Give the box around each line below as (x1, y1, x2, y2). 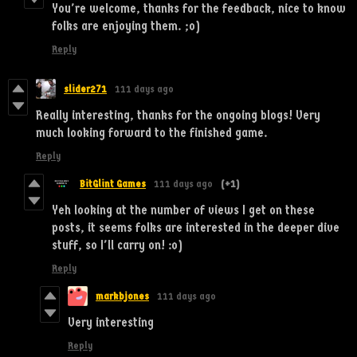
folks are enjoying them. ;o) (52, 18, 200, 33)
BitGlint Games (80, 177, 146, 190)
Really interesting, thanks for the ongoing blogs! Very (36, 107, 320, 123)
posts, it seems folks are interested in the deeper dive (52, 219, 339, 235)
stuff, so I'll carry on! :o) (52, 237, 182, 253)
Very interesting (68, 314, 154, 330)
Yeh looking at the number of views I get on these (52, 202, 315, 218)
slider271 (64, 82, 107, 95)
